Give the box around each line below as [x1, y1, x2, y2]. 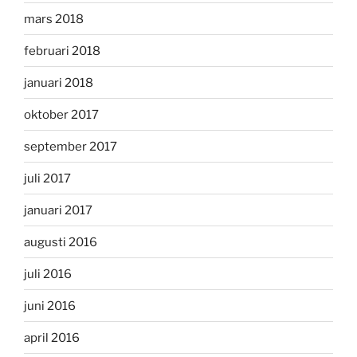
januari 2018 [24, 75, 93, 90]
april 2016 [24, 330, 80, 345]
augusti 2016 [24, 234, 97, 249]
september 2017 [24, 139, 117, 154]
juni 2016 [24, 298, 76, 313]
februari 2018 [24, 43, 100, 58]
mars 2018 [24, 11, 84, 26]
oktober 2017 [24, 107, 99, 122]
